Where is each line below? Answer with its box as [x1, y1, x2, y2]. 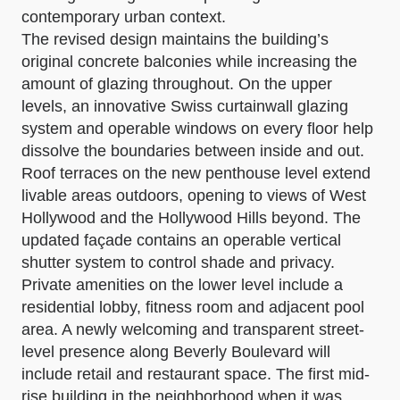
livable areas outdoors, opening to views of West [21, 186, 366, 204]
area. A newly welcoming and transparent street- [21, 320, 364, 338]
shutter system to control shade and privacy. [21, 253, 335, 271]
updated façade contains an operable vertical [21, 230, 341, 249]
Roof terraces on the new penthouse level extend [21, 163, 371, 182]
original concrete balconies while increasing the [21, 52, 357, 71]
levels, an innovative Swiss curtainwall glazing [21, 96, 348, 115]
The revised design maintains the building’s [21, 29, 329, 48]
